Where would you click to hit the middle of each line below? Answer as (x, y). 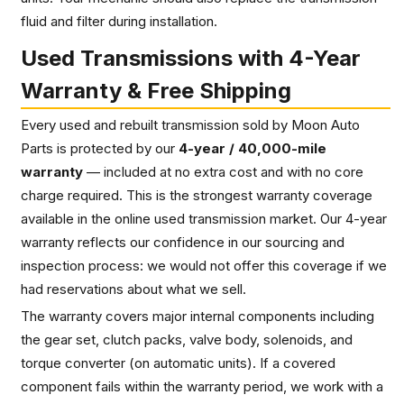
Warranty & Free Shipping (156, 90)
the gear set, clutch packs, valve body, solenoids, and (187, 339)
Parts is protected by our (100, 148)
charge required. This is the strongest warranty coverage (197, 195)
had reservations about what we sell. (133, 289)
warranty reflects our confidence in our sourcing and (183, 242)
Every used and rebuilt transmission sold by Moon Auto (190, 124)
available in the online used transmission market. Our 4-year (204, 218)
